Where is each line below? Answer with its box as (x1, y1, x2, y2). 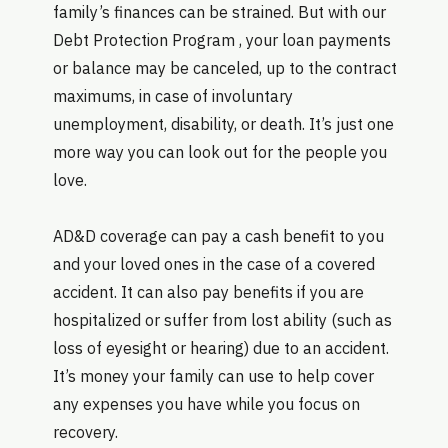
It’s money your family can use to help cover (52, 365, 374, 386)
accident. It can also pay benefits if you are (52, 281, 364, 302)
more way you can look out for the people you (52, 141, 387, 162)
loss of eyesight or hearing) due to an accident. (52, 337, 389, 358)
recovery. (52, 421, 118, 442)
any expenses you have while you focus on (52, 393, 360, 414)
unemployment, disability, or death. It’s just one (52, 113, 394, 134)
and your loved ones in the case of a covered (52, 253, 375, 274)
